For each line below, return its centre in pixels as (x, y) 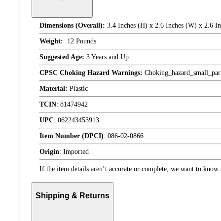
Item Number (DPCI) (72, 136)
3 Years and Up (107, 57)
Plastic (78, 89)
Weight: (51, 41)
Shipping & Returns (73, 195)
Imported (76, 152)
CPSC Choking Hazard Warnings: (91, 73)
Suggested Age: (62, 57)
